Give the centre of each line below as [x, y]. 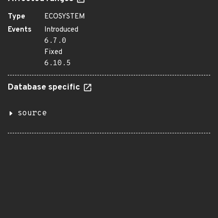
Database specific [45, 88]
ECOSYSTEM [65, 17]
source [32, 113]
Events [20, 30]
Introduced [61, 30]
